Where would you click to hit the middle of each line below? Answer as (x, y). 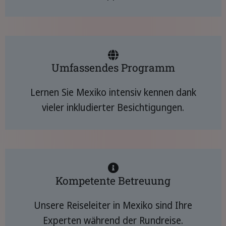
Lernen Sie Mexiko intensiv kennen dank (113, 92)
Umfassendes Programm (113, 68)
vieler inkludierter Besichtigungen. (113, 107)
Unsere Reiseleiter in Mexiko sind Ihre (113, 205)
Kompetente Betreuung (113, 181)
